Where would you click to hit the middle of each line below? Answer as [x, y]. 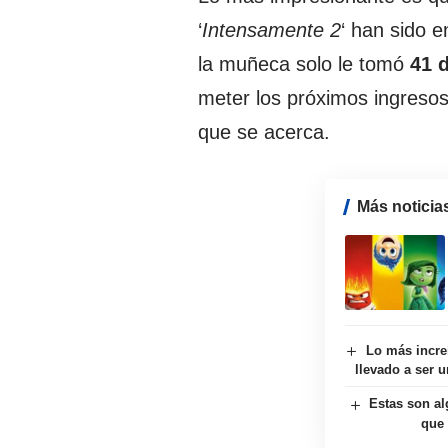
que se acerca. [264, 132]
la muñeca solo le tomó [304, 64]
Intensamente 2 [271, 30]
